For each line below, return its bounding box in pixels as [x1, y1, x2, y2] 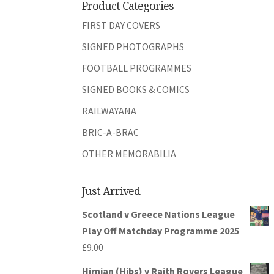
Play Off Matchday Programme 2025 [82, 224, 240, 237]
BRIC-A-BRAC [82, 126, 139, 139]
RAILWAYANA [82, 105, 137, 117]
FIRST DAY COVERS [82, 19, 161, 32]
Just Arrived [82, 183, 141, 198]
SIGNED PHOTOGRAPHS [82, 40, 185, 53]
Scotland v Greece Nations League [82, 207, 235, 220]
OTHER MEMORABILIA [82, 147, 177, 160]
